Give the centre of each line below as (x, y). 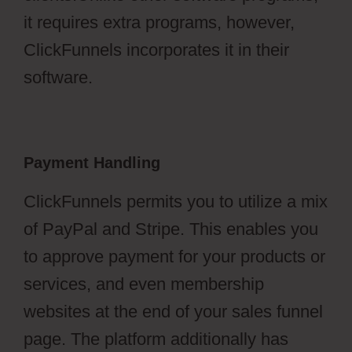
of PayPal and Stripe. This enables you (171, 229)
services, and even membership (144, 284)
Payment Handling (92, 163)
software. (58, 78)
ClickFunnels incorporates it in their (156, 50)
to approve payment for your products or (174, 257)
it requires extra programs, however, (159, 23)
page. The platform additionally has (156, 339)
